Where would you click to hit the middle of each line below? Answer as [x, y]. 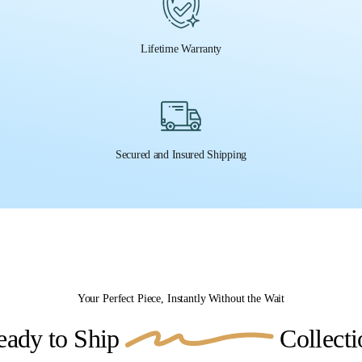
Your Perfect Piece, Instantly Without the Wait [181, 298]
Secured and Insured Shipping [181, 154]
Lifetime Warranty [181, 48]
